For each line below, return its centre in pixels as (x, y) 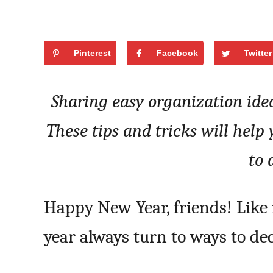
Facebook (177, 53)
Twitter (258, 53)
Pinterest (92, 53)
